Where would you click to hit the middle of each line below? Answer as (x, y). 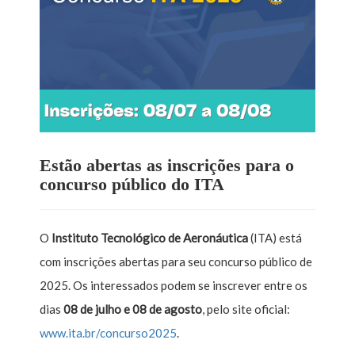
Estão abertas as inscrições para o (167, 165)
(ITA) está (275, 237)
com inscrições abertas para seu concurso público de (176, 261)
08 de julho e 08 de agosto (133, 309)
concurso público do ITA (132, 184)
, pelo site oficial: (246, 309)
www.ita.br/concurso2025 (108, 332)
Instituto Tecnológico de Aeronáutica (150, 237)
